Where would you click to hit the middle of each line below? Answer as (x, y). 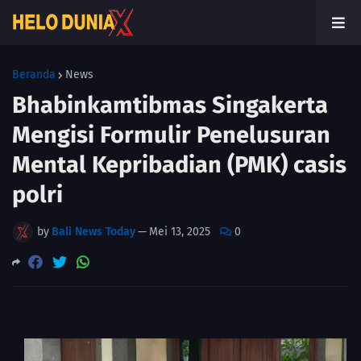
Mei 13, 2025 (180, 232)
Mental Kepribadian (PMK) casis (179, 165)
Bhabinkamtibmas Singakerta (170, 105)
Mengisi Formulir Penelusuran (171, 135)
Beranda (34, 75)
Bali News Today (93, 232)
